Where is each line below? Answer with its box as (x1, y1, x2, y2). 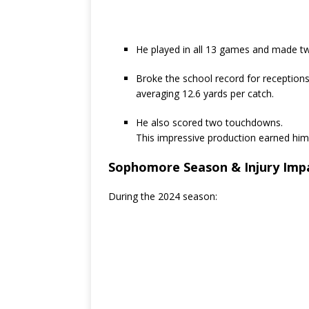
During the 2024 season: (108, 190, 217, 203)
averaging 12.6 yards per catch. (136, 87, 274, 101)
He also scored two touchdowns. (136, 116, 283, 130)
